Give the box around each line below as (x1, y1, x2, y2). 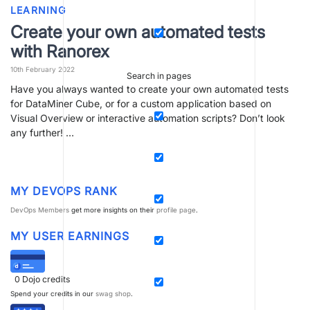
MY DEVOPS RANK (10, 184, 118, 199)
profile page (156, 206, 196, 214)
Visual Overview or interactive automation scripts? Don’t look (10, 112, 285, 125)
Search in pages (127, 71, 191, 82)
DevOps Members (10, 206, 69, 214)
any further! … (10, 127, 74, 139)
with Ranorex (10, 40, 109, 62)
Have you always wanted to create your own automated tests (10, 83, 289, 95)
